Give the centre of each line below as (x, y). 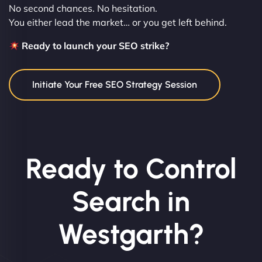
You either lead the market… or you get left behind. (118, 23)
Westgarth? (131, 234)
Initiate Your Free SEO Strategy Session (115, 85)
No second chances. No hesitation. (83, 8)
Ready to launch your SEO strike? (96, 46)
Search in (131, 201)
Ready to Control (131, 169)
